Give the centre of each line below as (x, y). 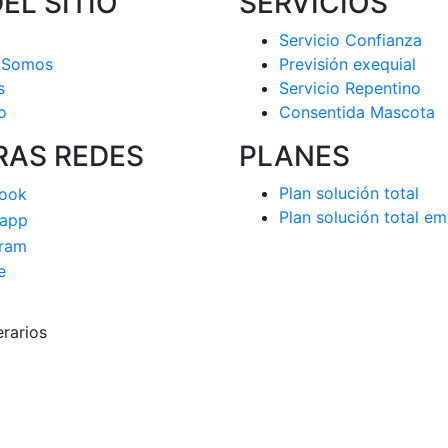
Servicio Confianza (350, 39)
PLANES (294, 155)
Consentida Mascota (357, 111)
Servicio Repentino (350, 87)
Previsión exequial (347, 63)
